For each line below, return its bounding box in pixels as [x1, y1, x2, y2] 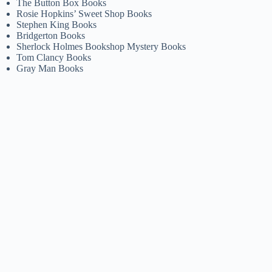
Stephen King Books [16, 19, 97, 30]
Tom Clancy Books [16, 52, 92, 63]
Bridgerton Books [16, 30, 86, 41]
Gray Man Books [16, 63, 84, 73]
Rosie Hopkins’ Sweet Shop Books [16, 8, 152, 19]
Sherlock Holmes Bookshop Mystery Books [16, 41, 186, 52]
